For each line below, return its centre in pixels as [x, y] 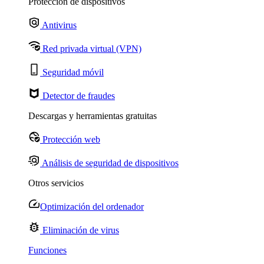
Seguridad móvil [72, 72]
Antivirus [58, 25]
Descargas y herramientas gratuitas [93, 116]
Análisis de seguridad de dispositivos [109, 163]
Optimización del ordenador [92, 207]
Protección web [70, 139]
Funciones [47, 250]
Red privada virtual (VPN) [91, 49]
